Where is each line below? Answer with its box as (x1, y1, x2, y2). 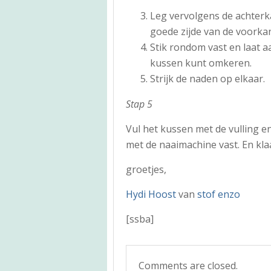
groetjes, (126, 162, 166, 176)
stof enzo (197, 187, 240, 201)
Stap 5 (126, 97, 152, 111)
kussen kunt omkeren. (150, 56, 252, 70)
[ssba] (126, 212, 154, 226)
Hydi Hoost (126, 187, 176, 201)
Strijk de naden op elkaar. (150, 71, 265, 85)
